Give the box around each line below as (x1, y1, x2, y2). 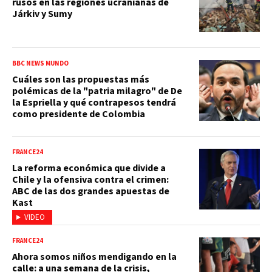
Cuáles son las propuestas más (12, 72, 149, 86)
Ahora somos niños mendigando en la (12, 250, 177, 263)
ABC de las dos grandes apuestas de (12, 184, 169, 198)
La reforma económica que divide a (12, 161, 166, 175)
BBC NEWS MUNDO (12, 58, 69, 68)
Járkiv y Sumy (12, 7, 72, 21)
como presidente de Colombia (12, 107, 145, 121)
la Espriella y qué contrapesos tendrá (12, 95, 176, 109)
